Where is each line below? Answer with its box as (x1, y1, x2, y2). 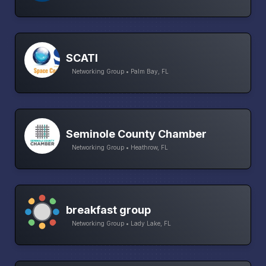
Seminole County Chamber (66, 128, 207, 141)
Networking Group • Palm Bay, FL (72, 68, 169, 75)
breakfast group (66, 204, 151, 217)
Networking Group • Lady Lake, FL (72, 220, 171, 227)
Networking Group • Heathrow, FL (72, 144, 168, 151)
